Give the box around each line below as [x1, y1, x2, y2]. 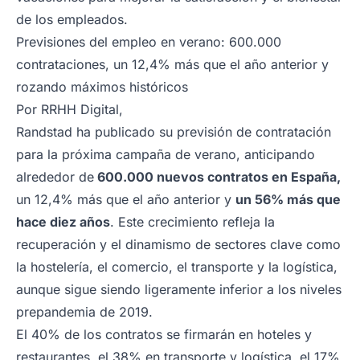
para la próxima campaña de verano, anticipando [16, 145, 315, 162]
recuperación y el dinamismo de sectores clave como [16, 235, 341, 252]
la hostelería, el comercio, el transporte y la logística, [16, 258, 337, 275]
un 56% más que [235, 190, 341, 207]
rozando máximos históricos [16, 78, 188, 95]
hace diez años [16, 213, 110, 230]
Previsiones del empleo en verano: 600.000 [16, 33, 281, 50]
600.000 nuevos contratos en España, [97, 168, 341, 185]
